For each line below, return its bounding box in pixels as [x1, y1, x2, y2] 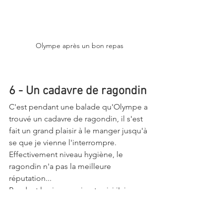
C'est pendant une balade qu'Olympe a [9, 102, 150, 112]
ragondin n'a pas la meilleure [9, 162, 113, 171]
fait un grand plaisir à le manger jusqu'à [9, 126, 149, 136]
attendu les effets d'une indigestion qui [9, 197, 150, 207]
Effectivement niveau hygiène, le [9, 150, 125, 160]
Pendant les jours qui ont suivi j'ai [9, 185, 128, 195]
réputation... [9, 173, 54, 183]
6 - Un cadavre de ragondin [9, 84, 147, 99]
